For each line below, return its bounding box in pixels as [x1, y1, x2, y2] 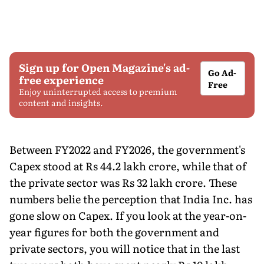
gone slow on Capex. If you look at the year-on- [9, 207, 246, 223]
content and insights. [19, 96, 103, 108]
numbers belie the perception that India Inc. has [9, 190, 252, 207]
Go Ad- [208, 66, 237, 78]
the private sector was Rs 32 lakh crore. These [9, 174, 237, 190]
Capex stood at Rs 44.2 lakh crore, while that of [9, 157, 246, 174]
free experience [19, 71, 104, 88]
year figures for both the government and [9, 223, 219, 240]
